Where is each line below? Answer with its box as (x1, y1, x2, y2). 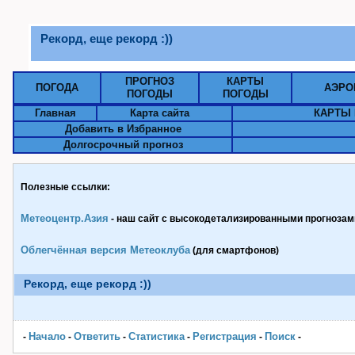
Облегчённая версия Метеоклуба (21, 244, 190, 256)
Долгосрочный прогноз (63, 139, 183, 151)
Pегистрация (193, 330, 257, 342)
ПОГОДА (36, 82, 78, 94)
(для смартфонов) (190, 245, 279, 256)
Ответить (74, 330, 120, 342)
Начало (29, 330, 66, 342)
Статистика (128, 330, 185, 342)
